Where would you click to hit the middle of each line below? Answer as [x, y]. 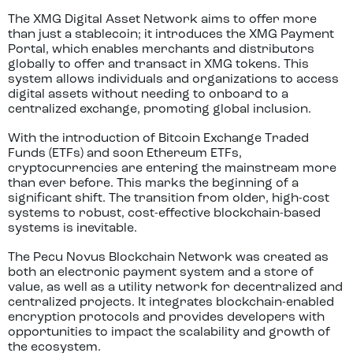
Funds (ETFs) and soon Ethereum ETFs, [125, 154]
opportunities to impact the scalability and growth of [169, 333]
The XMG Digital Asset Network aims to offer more [162, 20]
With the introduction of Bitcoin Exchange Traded [158, 139]
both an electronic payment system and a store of [161, 273]
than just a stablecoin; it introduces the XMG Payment [171, 35]
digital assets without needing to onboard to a [148, 95]
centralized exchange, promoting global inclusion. [160, 110]
